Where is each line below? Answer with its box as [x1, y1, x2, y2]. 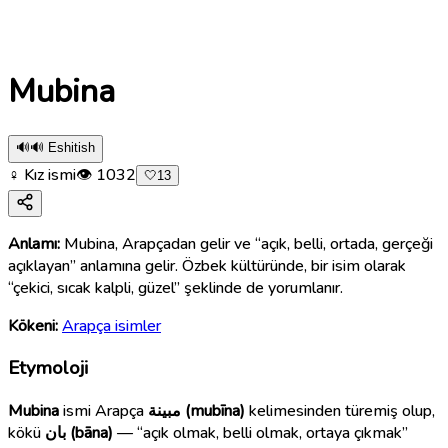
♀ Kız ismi [8, 163, 76, 186]
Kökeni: [8, 314, 58, 337]
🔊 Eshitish [30, 139, 95, 155]
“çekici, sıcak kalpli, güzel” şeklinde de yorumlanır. [8, 276, 343, 299]
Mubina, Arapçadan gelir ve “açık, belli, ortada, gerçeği [64, 232, 433, 255]
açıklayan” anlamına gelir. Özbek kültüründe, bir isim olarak [8, 254, 406, 277]
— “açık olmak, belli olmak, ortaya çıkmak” [113, 422, 408, 445]
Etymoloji [8, 355, 88, 382]
